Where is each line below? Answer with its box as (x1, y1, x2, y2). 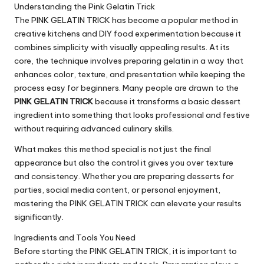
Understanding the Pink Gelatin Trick (14, 1, 155, 12)
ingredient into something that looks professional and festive (14, 110, 250, 121)
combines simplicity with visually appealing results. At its (14, 42, 230, 53)
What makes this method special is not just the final (14, 144, 211, 155)
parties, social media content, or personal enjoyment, (14, 184, 220, 196)
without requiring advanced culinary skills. (14, 123, 174, 134)
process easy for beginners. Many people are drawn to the (14, 82, 239, 94)
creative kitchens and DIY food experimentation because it (14, 28, 241, 39)
